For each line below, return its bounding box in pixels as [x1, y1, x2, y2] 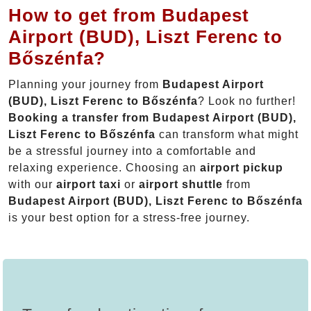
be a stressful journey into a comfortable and [8, 145, 256, 158]
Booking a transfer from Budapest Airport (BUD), [8, 112, 296, 124]
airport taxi [56, 178, 121, 191]
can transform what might [155, 128, 299, 141]
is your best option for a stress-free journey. [8, 212, 250, 224]
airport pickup [200, 162, 283, 174]
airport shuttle [139, 178, 223, 191]
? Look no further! [198, 95, 296, 108]
